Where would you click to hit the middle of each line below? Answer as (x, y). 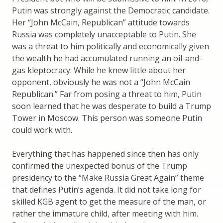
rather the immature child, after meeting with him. (105, 214)
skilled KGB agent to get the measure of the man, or (109, 202)
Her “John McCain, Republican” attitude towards (101, 23)
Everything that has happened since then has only (105, 154)
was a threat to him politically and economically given (111, 47)
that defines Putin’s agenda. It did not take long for (107, 190)
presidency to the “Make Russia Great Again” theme (108, 178)
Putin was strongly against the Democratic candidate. (111, 11)
